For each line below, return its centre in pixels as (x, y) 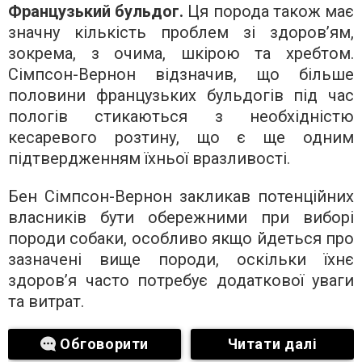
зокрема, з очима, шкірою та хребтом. (181, 54)
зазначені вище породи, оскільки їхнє (181, 260)
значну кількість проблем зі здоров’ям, (181, 33)
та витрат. (46, 302)
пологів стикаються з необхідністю (181, 117)
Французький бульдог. (98, 12)
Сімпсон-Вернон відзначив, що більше (181, 75)
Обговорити (104, 344)
